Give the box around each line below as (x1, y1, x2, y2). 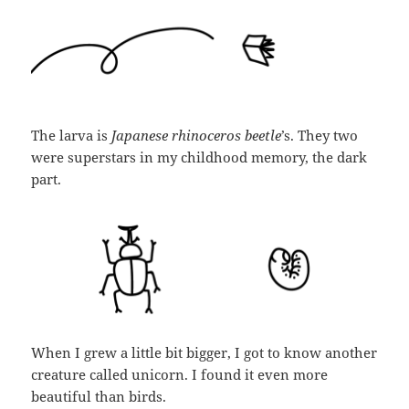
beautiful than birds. (31, 386, 167, 405)
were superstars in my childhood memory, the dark (31, 148, 368, 167)
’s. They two (281, 126, 359, 145)
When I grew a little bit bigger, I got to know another (31, 342, 378, 362)
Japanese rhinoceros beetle (111, 126, 282, 145)
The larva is (31, 126, 112, 145)
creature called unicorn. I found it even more (31, 364, 329, 383)
